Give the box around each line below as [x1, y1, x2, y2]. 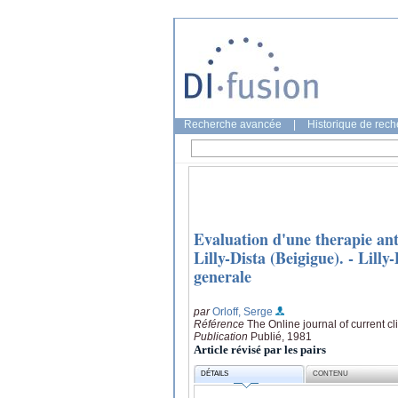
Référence [194, 317, 247, 330]
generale [194, 265, 251, 289]
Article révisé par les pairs [194, 342, 326, 356]
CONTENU [313, 370, 349, 378]
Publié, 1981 [251, 330, 312, 343]
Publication [194, 330, 251, 343]
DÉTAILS [201, 370, 229, 378]
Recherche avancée [184, 118, 282, 131]
